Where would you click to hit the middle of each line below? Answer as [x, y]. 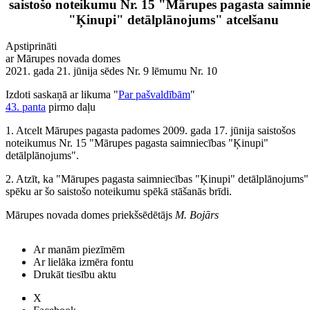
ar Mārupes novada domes [63, 59]
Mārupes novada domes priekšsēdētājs [90, 215]
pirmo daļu [71, 107]
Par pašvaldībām [154, 95]
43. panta [26, 107]
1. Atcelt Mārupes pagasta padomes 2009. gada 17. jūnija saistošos [151, 131]
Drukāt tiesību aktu [75, 274]
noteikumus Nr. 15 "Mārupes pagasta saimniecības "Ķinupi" [137, 143]
